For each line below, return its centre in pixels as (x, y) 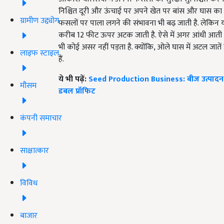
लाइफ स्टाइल (39, 53)
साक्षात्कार (34, 150)
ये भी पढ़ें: (73, 79)
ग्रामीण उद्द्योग (39, 20)
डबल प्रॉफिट (77, 91)
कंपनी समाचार (41, 118)
